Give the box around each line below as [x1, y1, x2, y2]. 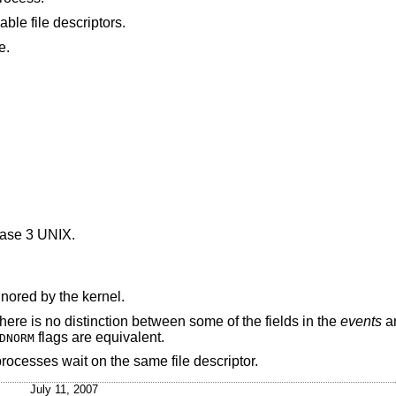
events [339, 313, 382, 329]
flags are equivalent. [34, 329, 164, 345]
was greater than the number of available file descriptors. [52, 14, 126, 30]
